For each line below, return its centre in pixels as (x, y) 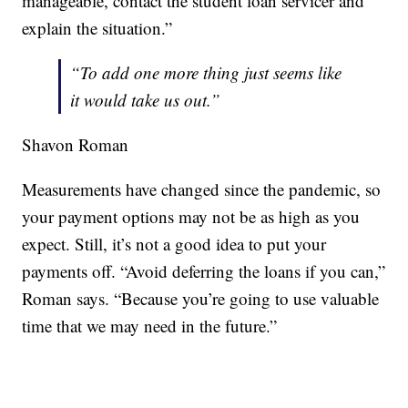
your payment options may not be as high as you (191, 216)
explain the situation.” (97, 27)
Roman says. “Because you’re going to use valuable (201, 298)
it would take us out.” (146, 99)
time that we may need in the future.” (150, 325)
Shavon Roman (76, 144)
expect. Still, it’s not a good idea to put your (174, 243)
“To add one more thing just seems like (206, 72)
